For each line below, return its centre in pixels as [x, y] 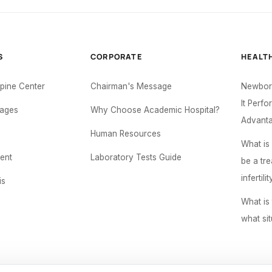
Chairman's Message [131, 86]
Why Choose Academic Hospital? [155, 110]
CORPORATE [116, 57]
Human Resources [126, 134]
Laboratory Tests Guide [136, 157]
